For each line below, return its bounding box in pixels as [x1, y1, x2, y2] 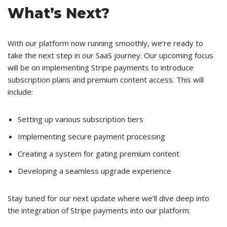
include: [8, 87, 33, 97]
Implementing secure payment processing [18, 131, 165, 142]
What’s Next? [8, 5, 109, 22]
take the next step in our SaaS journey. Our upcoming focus [8, 50, 213, 61]
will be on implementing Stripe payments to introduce [8, 62, 194, 73]
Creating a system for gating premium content [18, 148, 179, 159]
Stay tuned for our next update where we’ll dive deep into [8, 193, 209, 204]
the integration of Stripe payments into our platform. [8, 205, 191, 216]
